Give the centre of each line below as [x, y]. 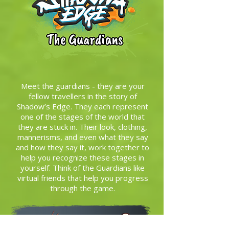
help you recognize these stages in [83, 157]
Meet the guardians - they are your [83, 86]
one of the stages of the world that [83, 117]
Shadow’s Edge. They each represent [83, 106]
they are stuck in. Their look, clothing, [83, 127]
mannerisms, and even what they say [83, 137]
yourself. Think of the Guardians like [83, 168]
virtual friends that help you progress [83, 178]
